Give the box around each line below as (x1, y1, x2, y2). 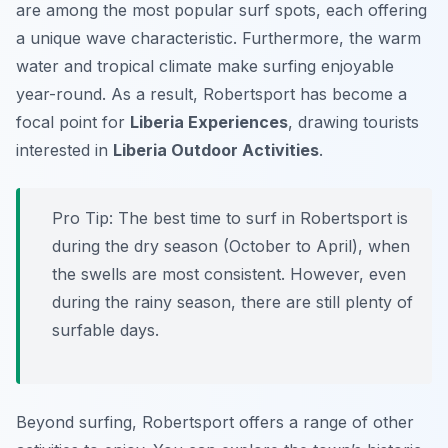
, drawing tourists (288, 112, 419, 133)
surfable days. (52, 320, 159, 341)
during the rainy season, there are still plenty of (52, 292, 413, 313)
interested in (16, 140, 113, 161)
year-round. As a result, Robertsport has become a (16, 84, 407, 105)
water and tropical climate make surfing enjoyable (16, 56, 394, 77)
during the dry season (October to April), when (52, 236, 410, 257)
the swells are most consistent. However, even (52, 264, 406, 285)
